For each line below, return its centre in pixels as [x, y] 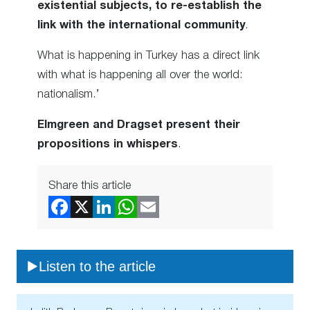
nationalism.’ [69, 94]
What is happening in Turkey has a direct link [148, 55]
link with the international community [141, 25]
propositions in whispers [108, 145]
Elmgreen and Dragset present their [139, 125]
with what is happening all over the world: [140, 75]
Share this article [90, 186]
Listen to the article [97, 266]
